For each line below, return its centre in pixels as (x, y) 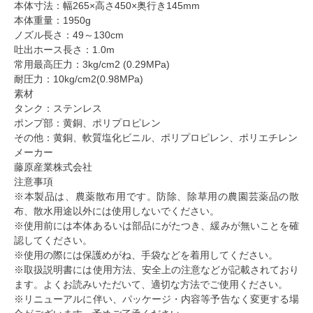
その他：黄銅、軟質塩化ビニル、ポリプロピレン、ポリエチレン (156, 138)
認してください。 (53, 241)
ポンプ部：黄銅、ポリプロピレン (87, 123)
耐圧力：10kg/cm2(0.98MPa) (79, 79)
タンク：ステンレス (58, 109)
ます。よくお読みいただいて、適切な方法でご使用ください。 (151, 285)
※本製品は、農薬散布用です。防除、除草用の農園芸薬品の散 (156, 197)
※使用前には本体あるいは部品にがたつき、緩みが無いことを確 (156, 226)
